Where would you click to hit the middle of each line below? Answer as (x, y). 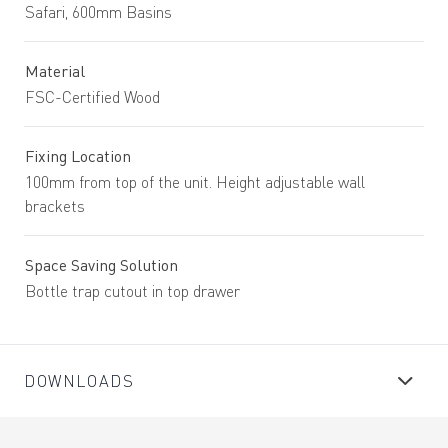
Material (55, 71)
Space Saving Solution (101, 265)
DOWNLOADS (79, 381)
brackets (55, 206)
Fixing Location (78, 156)
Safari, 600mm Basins (98, 12)
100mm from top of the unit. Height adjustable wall (195, 182)
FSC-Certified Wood (92, 97)
